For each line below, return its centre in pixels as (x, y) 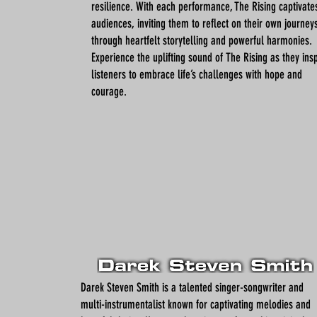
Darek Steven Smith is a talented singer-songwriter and (192, 287)
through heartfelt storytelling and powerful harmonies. (202, 40)
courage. (109, 91)
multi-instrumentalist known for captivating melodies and (196, 304)
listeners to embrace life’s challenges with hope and (197, 74)
